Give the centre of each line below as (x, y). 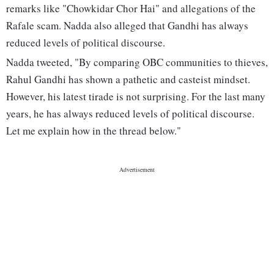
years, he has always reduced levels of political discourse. (130, 114)
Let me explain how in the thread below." (94, 131)
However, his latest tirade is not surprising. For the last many (136, 97)
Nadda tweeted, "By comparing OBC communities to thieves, (137, 62)
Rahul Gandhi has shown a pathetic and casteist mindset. (128, 80)
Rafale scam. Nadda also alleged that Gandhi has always (127, 26)
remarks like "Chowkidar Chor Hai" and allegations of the (131, 9)
